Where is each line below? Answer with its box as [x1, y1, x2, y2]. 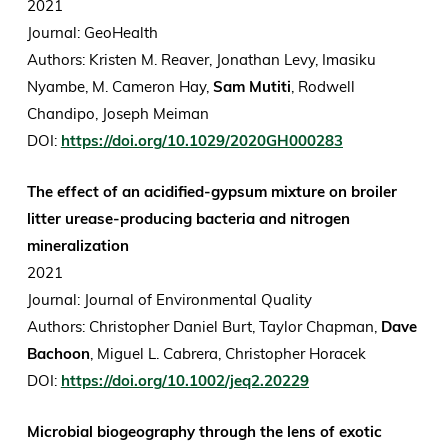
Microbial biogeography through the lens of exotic [26, 422, 382, 442]
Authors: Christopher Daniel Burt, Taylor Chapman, [26, 317, 381, 337]
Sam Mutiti [212, 77, 291, 97]
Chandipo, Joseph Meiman [26, 104, 213, 124]
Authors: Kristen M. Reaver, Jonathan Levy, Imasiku [26, 50, 376, 70]
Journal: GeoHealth [26, 23, 162, 43]
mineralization [26, 236, 129, 256]
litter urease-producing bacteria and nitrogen [26, 209, 350, 229]
